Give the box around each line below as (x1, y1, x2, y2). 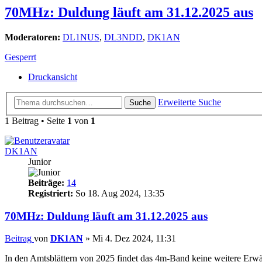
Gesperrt (5, 52, 36, 63)
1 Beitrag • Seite (5, 115, 67, 126)
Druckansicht (28, 72, 77, 82)
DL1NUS (63, 32, 99, 43)
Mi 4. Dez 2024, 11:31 (92, 233, 176, 244)
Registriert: (28, 188, 73, 198)
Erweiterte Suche (158, 96, 221, 107)
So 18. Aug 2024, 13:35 (73, 188, 164, 198)
